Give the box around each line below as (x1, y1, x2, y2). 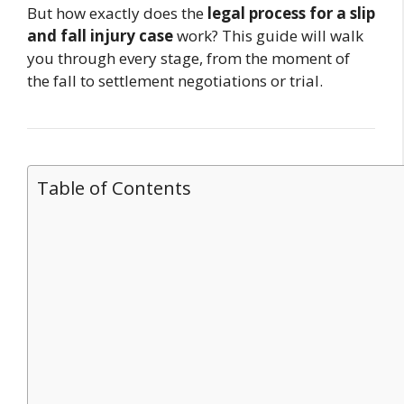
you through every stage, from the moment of (27, 48, 350, 69)
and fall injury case (27, 25, 173, 47)
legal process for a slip (207, 3, 375, 24)
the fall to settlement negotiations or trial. (27, 70, 323, 92)
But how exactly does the (27, 3, 207, 24)
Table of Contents (37, 175, 191, 201)
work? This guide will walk (173, 25, 363, 47)
